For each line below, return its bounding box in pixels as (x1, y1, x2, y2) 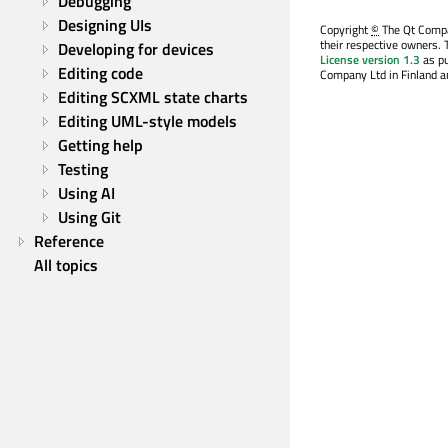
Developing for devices (58, 37, 214, 61)
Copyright (320, 20, 371, 40)
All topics (34, 253, 98, 277)
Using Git (58, 205, 121, 229)
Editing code (58, 61, 143, 85)
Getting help (58, 133, 143, 157)
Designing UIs (58, 13, 152, 37)
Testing (58, 157, 108, 181)
